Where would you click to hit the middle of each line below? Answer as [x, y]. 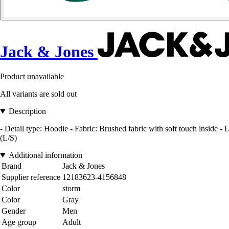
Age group [19, 222]
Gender [14, 211]
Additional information [45, 155]
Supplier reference [31, 177]
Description [27, 111]
